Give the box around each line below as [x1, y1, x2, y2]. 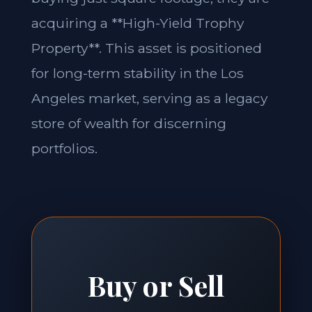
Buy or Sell [88, 267, 224, 304]
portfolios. [31, 140, 97, 157]
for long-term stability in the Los [31, 65, 244, 81]
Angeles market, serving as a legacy [31, 90, 267, 107]
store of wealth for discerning [31, 115, 226, 132]
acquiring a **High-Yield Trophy [31, 15, 244, 31]
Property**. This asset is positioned [31, 40, 262, 56]
